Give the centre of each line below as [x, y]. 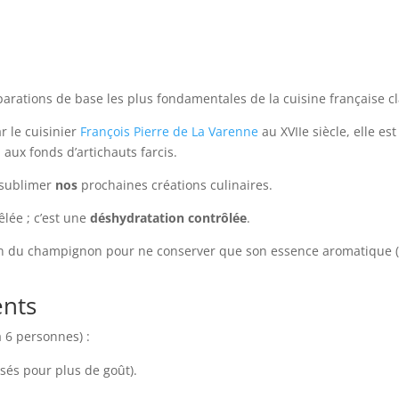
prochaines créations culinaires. [175, 185]
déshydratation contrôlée [169, 218]
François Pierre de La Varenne [170, 132]
